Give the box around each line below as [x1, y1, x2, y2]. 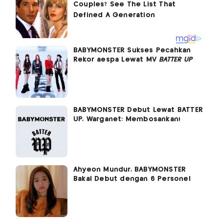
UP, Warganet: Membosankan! [73, 115, 181, 123]
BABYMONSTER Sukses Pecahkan [73, 46, 191, 54]
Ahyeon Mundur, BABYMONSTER [73, 166, 186, 173]
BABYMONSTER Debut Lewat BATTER [73, 106, 203, 113]
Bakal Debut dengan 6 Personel [73, 175, 191, 182]
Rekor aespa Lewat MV [73, 56, 159, 63]
